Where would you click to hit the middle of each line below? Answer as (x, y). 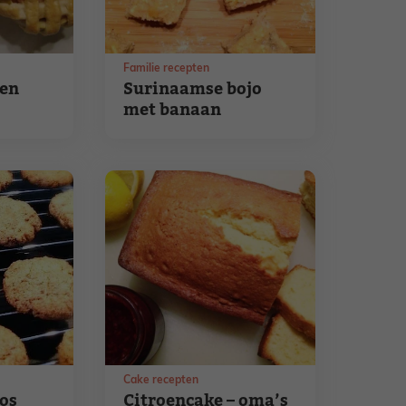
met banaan (173, 110)
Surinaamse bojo (193, 89)
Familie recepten (167, 69)
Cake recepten (161, 381)
